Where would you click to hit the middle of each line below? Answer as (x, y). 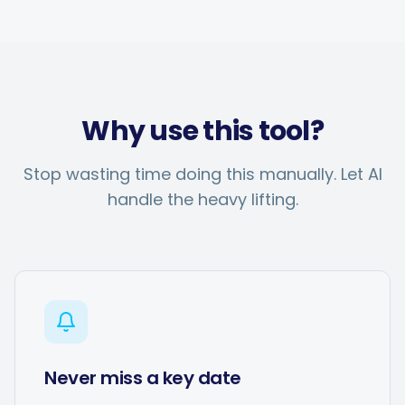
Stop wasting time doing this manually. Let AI (202, 174)
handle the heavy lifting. (202, 199)
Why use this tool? (202, 131)
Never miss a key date (143, 378)
